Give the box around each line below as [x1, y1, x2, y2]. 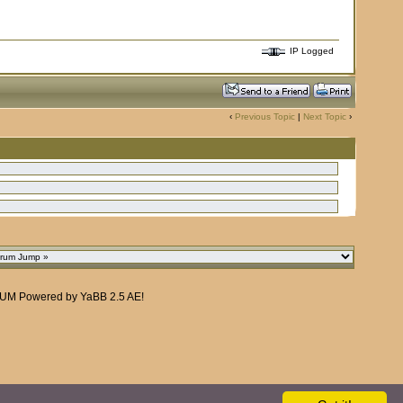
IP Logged [286, 46, 339, 57]
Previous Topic [234, 111, 295, 121]
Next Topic [302, 111, 346, 121]
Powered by [15, 290, 80, 303]
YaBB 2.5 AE [79, 290, 141, 303]
